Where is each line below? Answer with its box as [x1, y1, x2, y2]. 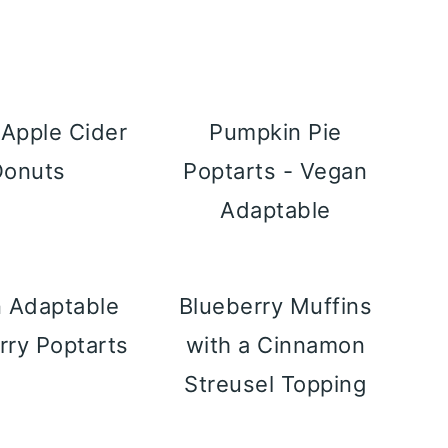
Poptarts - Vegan [183, 158, 368, 184]
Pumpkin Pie [209, 119, 342, 145]
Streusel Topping [184, 371, 367, 397]
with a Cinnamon [185, 332, 366, 358]
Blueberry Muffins [178, 293, 373, 319]
